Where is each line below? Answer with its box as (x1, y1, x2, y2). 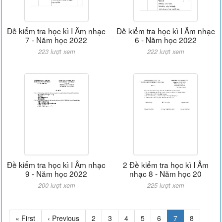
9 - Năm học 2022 (25, 167, 88, 179)
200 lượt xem (38, 180, 75, 190)
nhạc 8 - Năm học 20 (129, 167, 202, 179)
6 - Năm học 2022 (134, 34, 197, 45)
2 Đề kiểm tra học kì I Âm (122, 159, 209, 170)
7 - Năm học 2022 (25, 34, 88, 45)
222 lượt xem (147, 47, 184, 56)
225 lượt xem (147, 180, 184, 190)
